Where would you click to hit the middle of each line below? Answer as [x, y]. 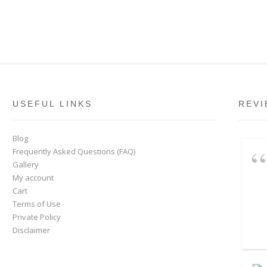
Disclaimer [31, 230]
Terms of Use [37, 204]
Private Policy [37, 217]
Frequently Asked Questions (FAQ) [74, 151]
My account [33, 177]
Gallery [26, 164]
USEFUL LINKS [52, 103]
